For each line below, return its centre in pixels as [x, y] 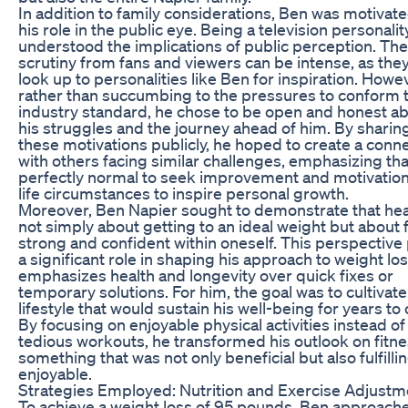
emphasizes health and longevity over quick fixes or [206, 275]
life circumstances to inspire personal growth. [184, 193]
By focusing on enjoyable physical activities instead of [212, 324]
